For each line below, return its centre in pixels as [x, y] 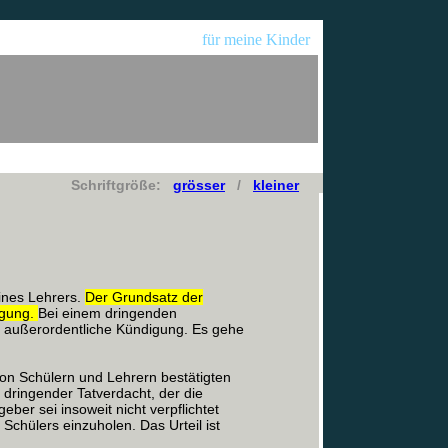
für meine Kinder [260, 39]
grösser [199, 185]
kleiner [276, 185]
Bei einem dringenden [107, 313]
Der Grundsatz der [144, 297]
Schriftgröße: [122, 185]
